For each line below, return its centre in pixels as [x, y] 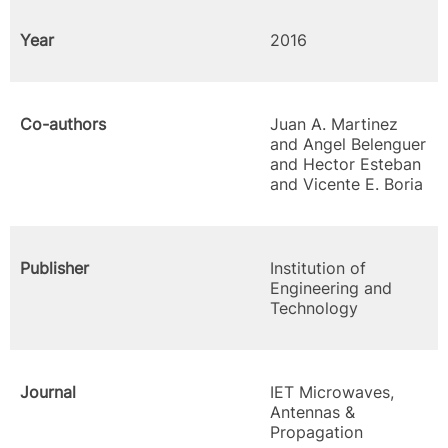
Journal [48, 392]
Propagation [316, 432]
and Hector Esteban [345, 164]
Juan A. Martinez [334, 124]
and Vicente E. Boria [346, 184]
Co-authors [63, 124]
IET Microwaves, [332, 392]
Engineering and [331, 288]
